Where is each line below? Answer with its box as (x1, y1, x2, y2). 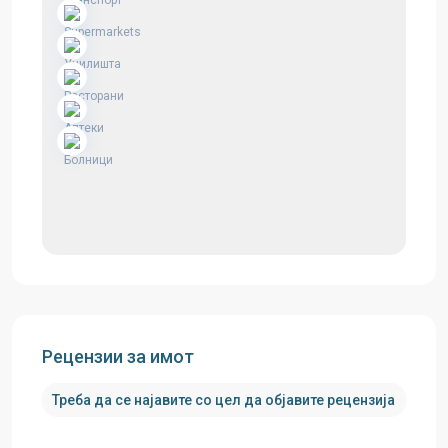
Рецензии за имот (42, 346, 194, 367)
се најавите (112, 392, 192, 408)
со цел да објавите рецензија (192, 392, 395, 408)
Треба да (52, 392, 112, 408)
